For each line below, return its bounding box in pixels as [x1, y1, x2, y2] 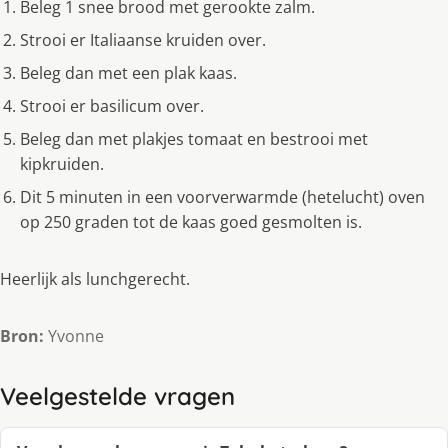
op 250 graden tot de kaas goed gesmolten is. [20, 211, 362, 234]
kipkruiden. [20, 153, 104, 176]
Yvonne [44, 325, 104, 348]
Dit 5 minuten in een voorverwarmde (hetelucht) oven [20, 186, 425, 209]
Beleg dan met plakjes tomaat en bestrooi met [20, 128, 368, 151]
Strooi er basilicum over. [20, 95, 204, 118]
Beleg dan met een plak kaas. [20, 62, 237, 85]
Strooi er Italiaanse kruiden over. [20, 29, 266, 52]
